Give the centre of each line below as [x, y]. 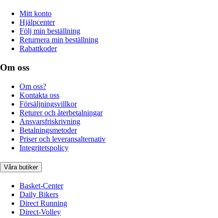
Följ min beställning [50, 31]
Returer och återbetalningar [61, 112]
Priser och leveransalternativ [63, 139]
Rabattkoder [38, 49]
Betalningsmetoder [48, 130]
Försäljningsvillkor [48, 104]
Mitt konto [36, 14]
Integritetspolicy [44, 147]
